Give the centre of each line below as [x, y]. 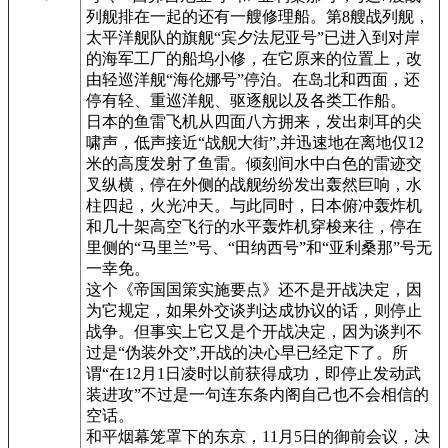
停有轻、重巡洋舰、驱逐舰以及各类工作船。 [246, 100]
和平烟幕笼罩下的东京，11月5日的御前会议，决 [258, 436]
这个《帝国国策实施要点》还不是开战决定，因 [254, 289]
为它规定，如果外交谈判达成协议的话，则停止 [254, 310]
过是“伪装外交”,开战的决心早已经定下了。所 [247, 352]
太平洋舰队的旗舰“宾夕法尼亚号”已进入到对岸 [253, 37]
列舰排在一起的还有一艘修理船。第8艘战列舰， [258, 16]
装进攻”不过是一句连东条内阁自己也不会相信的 [257, 394]
